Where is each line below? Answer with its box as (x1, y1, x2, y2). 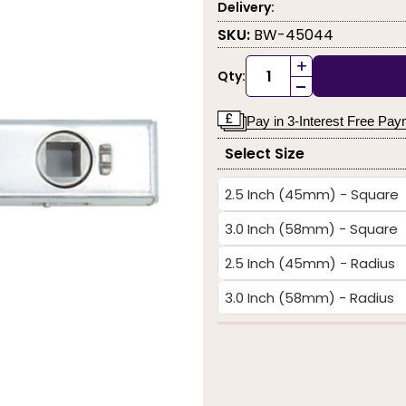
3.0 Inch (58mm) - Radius (224, 287, 394, 307)
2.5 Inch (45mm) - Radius (224, 253, 395, 273)
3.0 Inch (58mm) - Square (224, 218, 398, 238)
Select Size (225, 143, 304, 164)
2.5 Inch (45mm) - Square (224, 184, 399, 204)
